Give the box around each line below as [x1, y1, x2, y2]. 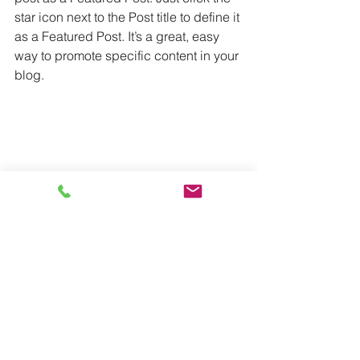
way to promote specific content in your [14, 47, 242, 63]
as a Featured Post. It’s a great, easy [14, 28, 223, 44]
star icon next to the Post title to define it [14, 9, 243, 25]
